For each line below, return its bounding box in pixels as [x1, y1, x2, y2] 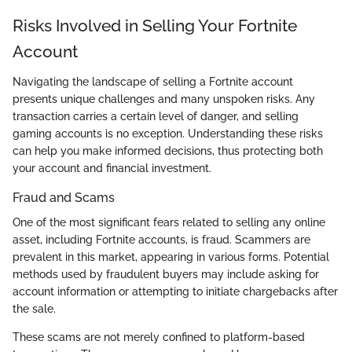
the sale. [13, 302, 56, 315]
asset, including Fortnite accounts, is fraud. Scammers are [13, 233, 310, 246]
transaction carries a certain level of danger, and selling [13, 109, 299, 123]
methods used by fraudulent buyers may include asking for [13, 268, 319, 280]
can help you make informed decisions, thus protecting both [13, 144, 323, 157]
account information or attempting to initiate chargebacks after [13, 285, 338, 298]
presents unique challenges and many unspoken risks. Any [13, 92, 315, 105]
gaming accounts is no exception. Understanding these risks [13, 126, 323, 140]
